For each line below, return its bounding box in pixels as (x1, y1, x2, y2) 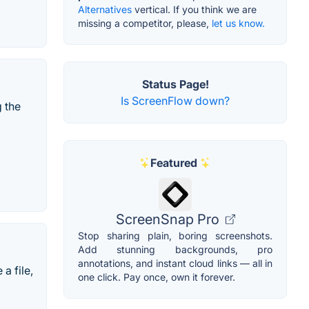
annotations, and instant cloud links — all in (78, 257, 272, 269)
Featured (150, 155, 197, 170)
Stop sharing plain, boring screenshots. (78, 229, 272, 241)
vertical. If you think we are (132, 3, 257, 15)
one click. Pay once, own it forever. (78, 270, 235, 283)
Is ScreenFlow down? (121, 93, 230, 108)
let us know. (212, 17, 265, 29)
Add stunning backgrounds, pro (78, 243, 272, 255)
